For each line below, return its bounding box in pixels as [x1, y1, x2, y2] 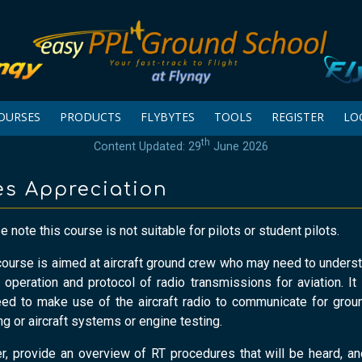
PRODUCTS [59, 109, 121, 125]
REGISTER [271, 109, 324, 125]
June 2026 [210, 140, 268, 154]
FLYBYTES [140, 109, 195, 125]
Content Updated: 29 [94, 140, 201, 154]
